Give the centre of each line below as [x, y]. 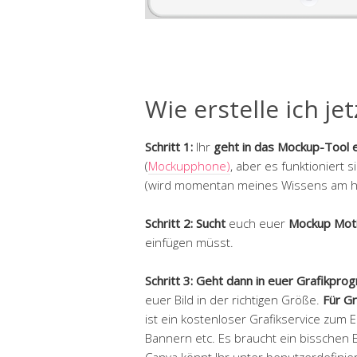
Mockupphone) [189, 165]
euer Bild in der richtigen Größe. [234, 299]
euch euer [257, 223]
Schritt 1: [171, 146]
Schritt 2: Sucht [185, 223]
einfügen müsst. [189, 242]
